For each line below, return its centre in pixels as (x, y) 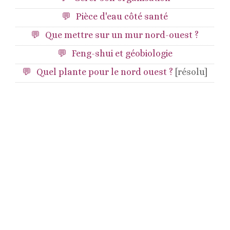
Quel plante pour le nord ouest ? (106, 72)
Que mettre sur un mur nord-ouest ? (122, 35)
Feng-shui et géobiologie (122, 53)
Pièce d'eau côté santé (122, 16)
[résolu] (191, 72)
